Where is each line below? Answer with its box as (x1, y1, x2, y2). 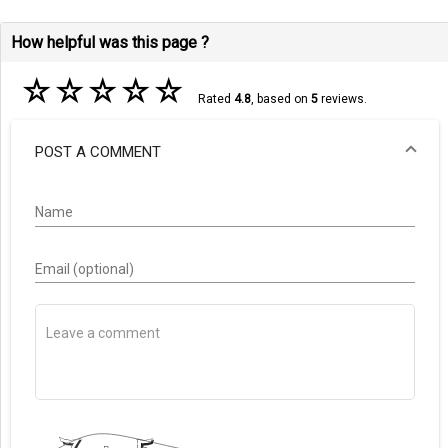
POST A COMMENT (35, 142, 161, 161)
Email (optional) (35, 261, 134, 278)
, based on (250, 92, 311, 107)
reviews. (317, 92, 367, 107)
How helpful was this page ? (11, 33, 209, 53)
